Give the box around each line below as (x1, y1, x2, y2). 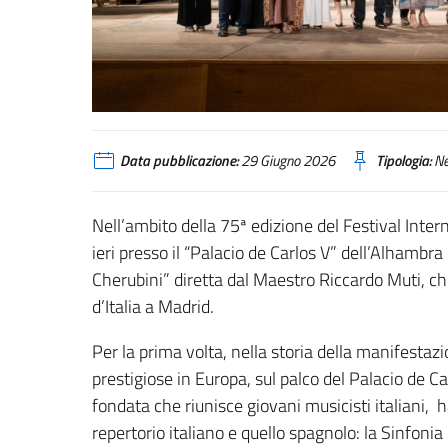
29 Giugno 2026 (238, 148, 335, 172)
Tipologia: (376, 148, 431, 172)
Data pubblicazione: (120, 148, 238, 172)
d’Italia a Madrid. (92, 293, 214, 321)
